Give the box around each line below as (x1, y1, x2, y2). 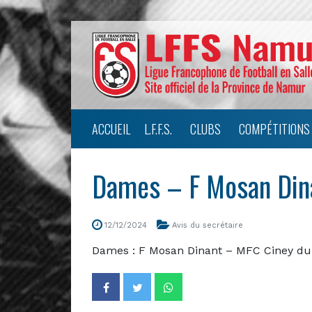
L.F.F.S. (144, 119, 172, 138)
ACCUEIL (92, 119, 130, 138)
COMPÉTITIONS (239, 119, 310, 138)
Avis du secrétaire (172, 220, 243, 230)
